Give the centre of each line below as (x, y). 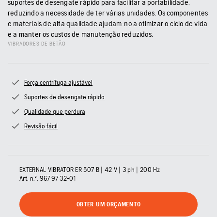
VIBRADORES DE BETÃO (37, 44)
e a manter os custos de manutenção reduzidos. (80, 34)
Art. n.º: (29, 178)
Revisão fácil (41, 126)
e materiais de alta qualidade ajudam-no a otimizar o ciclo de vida (108, 24)
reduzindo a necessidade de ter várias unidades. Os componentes (108, 13)
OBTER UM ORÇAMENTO (108, 204)
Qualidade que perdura (55, 112)
